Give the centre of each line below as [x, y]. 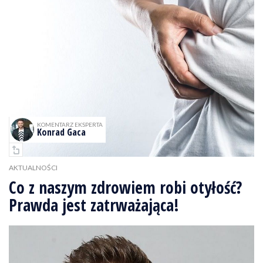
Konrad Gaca [61, 132]
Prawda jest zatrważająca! [94, 205]
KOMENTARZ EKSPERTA [70, 124]
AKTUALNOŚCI [33, 168]
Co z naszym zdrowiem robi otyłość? [125, 187]
